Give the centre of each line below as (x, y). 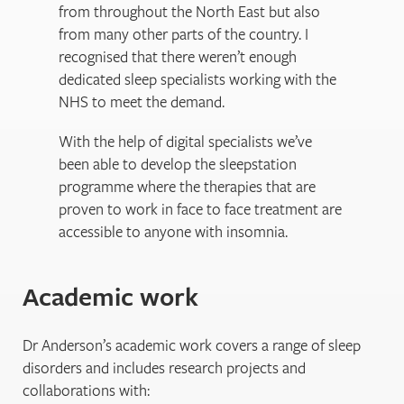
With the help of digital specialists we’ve (185, 141)
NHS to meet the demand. (142, 102)
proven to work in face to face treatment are (200, 208)
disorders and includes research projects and (164, 367)
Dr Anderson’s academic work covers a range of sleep (192, 344)
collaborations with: (86, 390)
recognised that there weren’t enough (178, 57)
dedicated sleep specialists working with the (197, 79)
